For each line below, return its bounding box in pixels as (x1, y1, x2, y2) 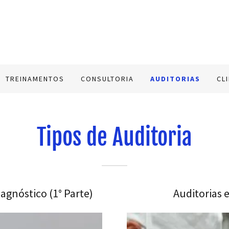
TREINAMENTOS (6, 74, 65, 83)
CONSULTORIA (81, 74, 134, 83)
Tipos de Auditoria (37, 123, 192, 151)
